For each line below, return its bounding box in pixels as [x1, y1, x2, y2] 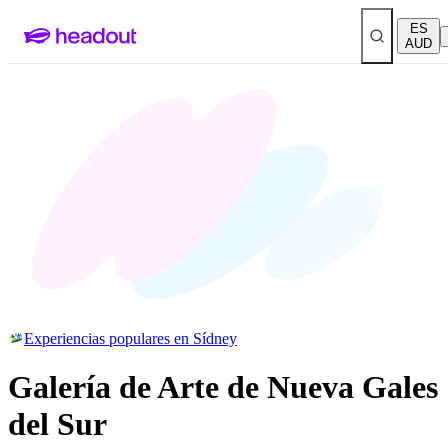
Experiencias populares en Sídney [24, 330, 237, 347]
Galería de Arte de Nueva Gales [8, 369, 438, 406]
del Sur [8, 406, 107, 443]
